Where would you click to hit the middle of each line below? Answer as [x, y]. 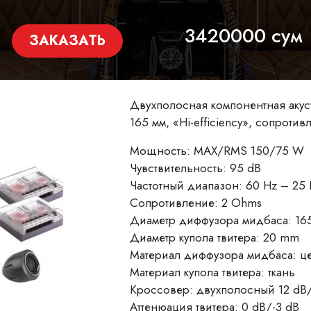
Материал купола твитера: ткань [212, 272]
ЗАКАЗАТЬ [68, 41]
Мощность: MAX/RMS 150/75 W [217, 151]
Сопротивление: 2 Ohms [196, 203]
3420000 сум [244, 36]
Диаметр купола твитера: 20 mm [215, 237]
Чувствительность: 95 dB [195, 168]
